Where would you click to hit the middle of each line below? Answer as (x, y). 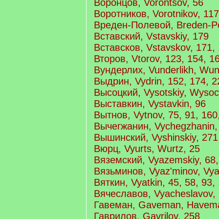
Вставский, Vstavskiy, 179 (151, 36)
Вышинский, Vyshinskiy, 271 (156, 137)
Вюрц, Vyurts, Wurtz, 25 (147, 149)
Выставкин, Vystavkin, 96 (150, 104)
